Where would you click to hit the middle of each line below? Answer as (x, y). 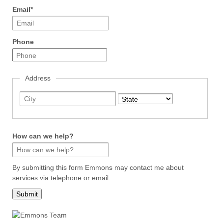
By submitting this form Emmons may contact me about (98, 167)
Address (38, 78)
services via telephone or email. (61, 178)
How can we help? (43, 136)
